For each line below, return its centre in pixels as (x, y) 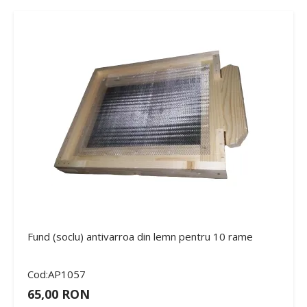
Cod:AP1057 (57, 274)
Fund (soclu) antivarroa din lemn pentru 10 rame (140, 236)
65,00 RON (59, 294)
